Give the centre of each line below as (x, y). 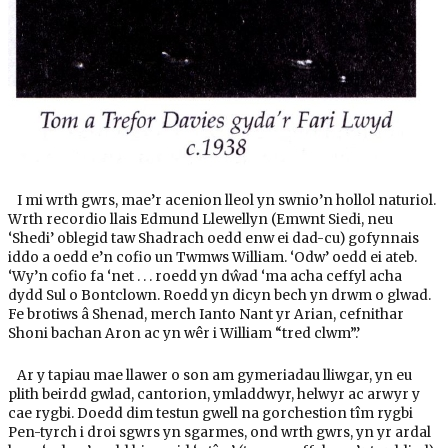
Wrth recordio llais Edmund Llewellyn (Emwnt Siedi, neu (200, 219)
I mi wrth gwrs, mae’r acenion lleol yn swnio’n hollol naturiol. (221, 200)
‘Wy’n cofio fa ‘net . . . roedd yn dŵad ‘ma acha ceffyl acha (204, 276)
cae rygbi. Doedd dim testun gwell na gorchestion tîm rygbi (210, 414)
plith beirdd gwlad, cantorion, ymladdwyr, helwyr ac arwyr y (213, 395)
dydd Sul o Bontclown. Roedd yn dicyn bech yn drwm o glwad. (219, 295)
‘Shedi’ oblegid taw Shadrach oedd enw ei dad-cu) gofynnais (213, 238)
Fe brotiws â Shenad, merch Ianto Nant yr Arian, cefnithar (205, 314)
